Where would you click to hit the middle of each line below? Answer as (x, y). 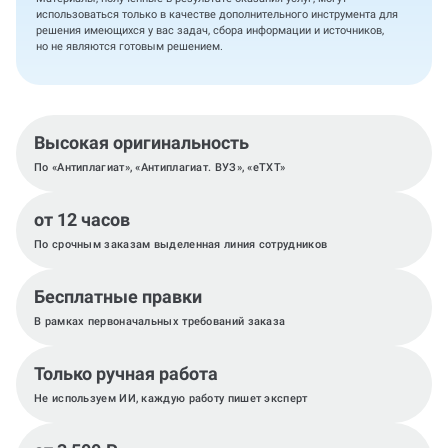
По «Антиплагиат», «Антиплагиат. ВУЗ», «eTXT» (160, 167)
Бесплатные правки (118, 296)
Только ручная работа (126, 373)
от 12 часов (82, 219)
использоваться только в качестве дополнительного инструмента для (217, 14)
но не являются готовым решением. (129, 46)
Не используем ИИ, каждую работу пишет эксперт (171, 398)
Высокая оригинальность (141, 142)
